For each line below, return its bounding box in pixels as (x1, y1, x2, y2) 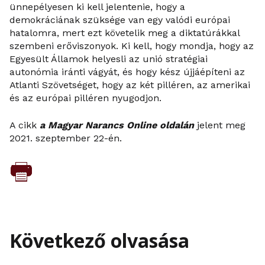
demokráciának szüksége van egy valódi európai (9, 14, 230, 25)
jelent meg (194, 119, 245, 131)
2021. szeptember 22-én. (9, 132, 122, 144)
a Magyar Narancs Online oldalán (40, 119, 194, 131)
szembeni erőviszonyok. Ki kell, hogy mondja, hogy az (9, 40, 254, 51)
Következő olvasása (9, 228, 189, 253)
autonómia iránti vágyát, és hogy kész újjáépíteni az (9, 66, 245, 77)
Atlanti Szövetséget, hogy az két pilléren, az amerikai (9, 79, 250, 91)
